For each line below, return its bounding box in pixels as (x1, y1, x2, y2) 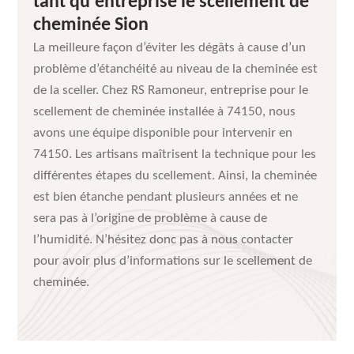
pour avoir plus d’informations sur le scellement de (33, 254, 313, 268)
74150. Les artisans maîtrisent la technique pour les (33, 148, 317, 161)
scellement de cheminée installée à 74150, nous (33, 105, 296, 119)
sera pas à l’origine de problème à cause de (33, 212, 268, 225)
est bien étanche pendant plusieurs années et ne (33, 190, 299, 204)
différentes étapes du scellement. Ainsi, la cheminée (33, 169, 318, 183)
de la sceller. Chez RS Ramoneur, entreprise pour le (33, 84, 309, 97)
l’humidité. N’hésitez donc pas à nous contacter (33, 233, 294, 247)
